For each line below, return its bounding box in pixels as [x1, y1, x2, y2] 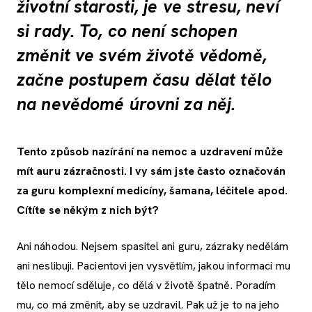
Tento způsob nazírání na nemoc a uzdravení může [17, 144, 283, 159]
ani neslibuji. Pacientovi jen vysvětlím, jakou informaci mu [17, 258, 290, 274]
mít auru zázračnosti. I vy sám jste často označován [17, 164, 286, 179]
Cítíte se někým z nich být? [17, 203, 159, 218]
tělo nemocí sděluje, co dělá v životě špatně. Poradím [17, 278, 276, 293]
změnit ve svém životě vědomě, [17, 43, 267, 67]
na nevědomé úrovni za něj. [17, 92, 236, 116]
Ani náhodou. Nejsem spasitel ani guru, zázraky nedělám [17, 239, 289, 254]
